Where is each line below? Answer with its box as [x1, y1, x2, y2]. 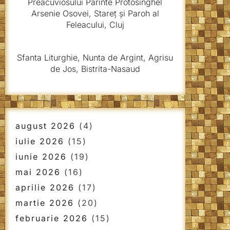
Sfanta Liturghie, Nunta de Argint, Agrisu [17, 52, 174, 63]
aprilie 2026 [15, 182, 74, 193]
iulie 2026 [15, 136, 64, 146]
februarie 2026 [15, 213, 88, 223]
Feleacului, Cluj [66, 20, 124, 30]
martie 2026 [15, 198, 74, 208]
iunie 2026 [15, 151, 67, 162]
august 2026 [15, 121, 75, 131]
